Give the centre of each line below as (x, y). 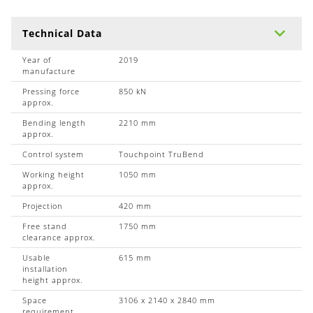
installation (45, 268)
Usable (36, 257)
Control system (53, 154)
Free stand (45, 226)
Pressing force (51, 91)
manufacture (49, 71)
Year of (37, 59)
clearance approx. (59, 237)
